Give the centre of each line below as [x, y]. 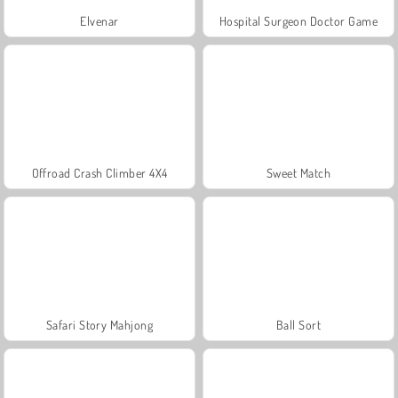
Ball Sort [298, 324]
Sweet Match [298, 172]
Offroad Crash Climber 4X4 [99, 172]
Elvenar [99, 20]
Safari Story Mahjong [99, 324]
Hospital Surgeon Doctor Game [298, 20]
